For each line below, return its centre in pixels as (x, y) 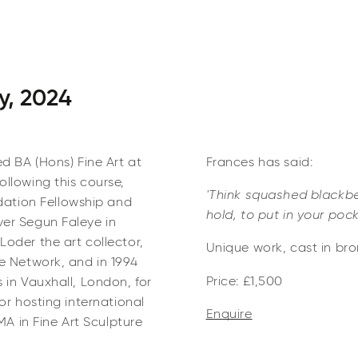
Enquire (229, 314)
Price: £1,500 (245, 281)
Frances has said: (259, 163)
